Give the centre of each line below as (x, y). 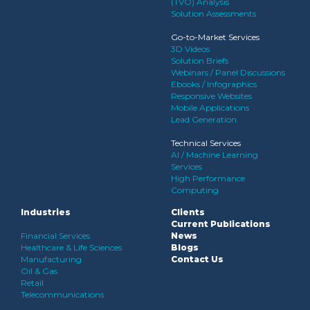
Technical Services (206, 143)
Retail (32, 283)
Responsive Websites (211, 96)
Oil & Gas (39, 271)
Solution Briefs (200, 61)
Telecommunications (62, 294)
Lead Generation (204, 119)
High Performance (208, 178)
